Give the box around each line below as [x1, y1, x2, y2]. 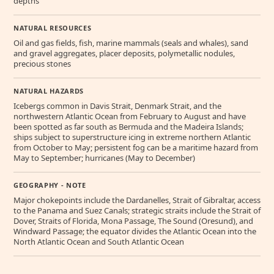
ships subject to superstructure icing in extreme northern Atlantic [13, 131, 251, 143]
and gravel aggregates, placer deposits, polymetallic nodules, [13, 48, 235, 59]
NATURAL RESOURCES [13, 23, 92, 32]
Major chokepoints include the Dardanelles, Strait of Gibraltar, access [13, 194, 261, 206]
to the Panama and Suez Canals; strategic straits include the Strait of [13, 205, 261, 216]
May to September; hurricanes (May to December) [13, 152, 195, 163]
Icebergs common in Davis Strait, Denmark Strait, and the [13, 100, 221, 111]
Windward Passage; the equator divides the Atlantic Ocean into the [13, 226, 256, 237]
